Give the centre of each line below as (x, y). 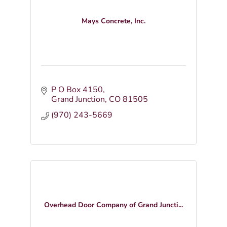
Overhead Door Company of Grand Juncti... (113, 205)
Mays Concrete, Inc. (113, 21)
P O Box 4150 (77, 90)
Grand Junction (78, 99)
